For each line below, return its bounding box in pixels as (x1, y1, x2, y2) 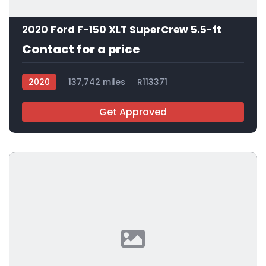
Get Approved (99, 104, 167, 119)
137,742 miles (68, 75, 125, 88)
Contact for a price (22, 40, 140, 58)
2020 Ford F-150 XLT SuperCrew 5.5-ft (22, 22, 221, 37)
